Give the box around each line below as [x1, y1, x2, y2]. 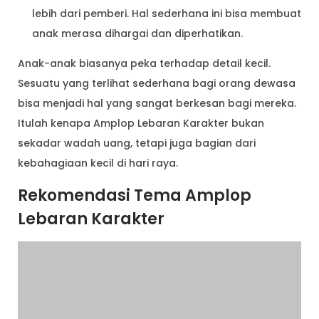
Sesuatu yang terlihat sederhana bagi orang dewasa [18, 75, 296, 90]
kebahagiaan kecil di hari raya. [18, 155, 178, 170]
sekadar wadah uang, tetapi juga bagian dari [18, 135, 256, 150]
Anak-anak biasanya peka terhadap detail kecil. [18, 56, 271, 70]
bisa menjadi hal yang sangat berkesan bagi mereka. [18, 95, 296, 110]
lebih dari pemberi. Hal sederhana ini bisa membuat [32, 6, 301, 21]
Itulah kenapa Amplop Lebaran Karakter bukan [18, 115, 264, 130]
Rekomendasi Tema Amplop [18, 184, 251, 206]
